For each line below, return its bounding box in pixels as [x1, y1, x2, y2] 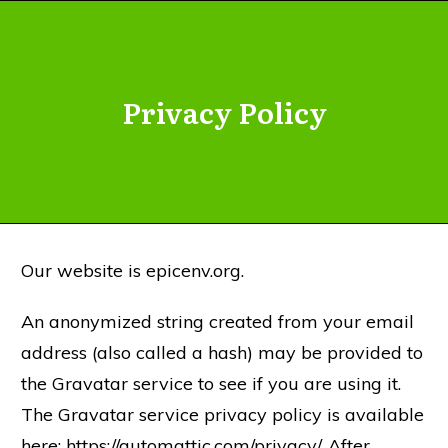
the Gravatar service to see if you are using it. [21, 372, 401, 395]
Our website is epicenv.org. [21, 259, 244, 282]
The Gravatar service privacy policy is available [21, 403, 424, 426]
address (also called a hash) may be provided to [21, 341, 423, 364]
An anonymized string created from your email [21, 310, 414, 333]
